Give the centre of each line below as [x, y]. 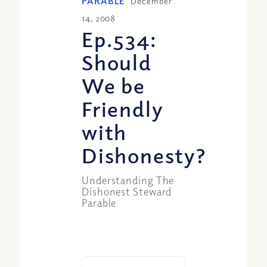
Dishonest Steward [127, 191]
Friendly [123, 108]
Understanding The [128, 180]
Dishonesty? [144, 154]
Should [117, 61]
